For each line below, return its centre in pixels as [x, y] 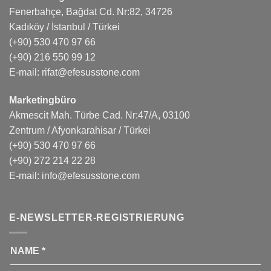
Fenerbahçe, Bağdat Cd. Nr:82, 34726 [91, 11]
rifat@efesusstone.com [91, 72]
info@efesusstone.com [91, 175]
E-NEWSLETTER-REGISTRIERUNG [97, 218]
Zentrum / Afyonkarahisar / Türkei [80, 130]
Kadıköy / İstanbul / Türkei [64, 27]
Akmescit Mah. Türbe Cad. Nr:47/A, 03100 [100, 115]
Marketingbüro [43, 100]
